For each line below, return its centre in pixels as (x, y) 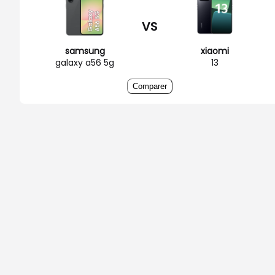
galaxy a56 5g (85, 62)
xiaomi (215, 51)
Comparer (150, 86)
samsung (85, 51)
